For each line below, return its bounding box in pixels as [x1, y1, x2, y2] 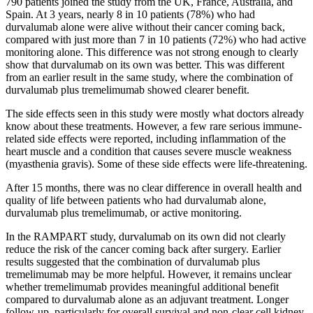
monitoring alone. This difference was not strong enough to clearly [6, 45, 298, 58]
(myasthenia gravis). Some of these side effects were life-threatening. [6, 157, 307, 170]
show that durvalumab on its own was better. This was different [6, 58, 284, 71]
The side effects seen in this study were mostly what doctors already [6, 107, 304, 119]
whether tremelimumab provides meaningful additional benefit [6, 280, 279, 293]
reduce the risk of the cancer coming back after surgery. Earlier [6, 242, 281, 255]
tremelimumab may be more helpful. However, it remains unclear [6, 268, 291, 280]
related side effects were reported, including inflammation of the [6, 132, 286, 145]
